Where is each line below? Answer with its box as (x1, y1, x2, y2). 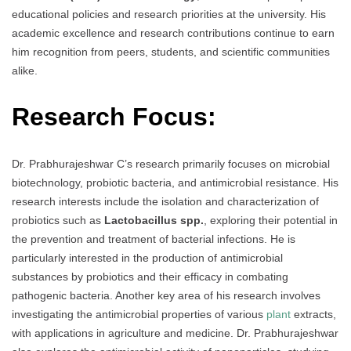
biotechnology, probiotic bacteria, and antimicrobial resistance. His (12, 175, 338, 189)
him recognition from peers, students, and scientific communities (12, 45, 330, 59)
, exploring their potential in (204, 213, 338, 226)
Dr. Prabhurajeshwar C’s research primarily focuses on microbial (12, 157, 330, 170)
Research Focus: (12, 103, 216, 132)
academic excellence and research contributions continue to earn (12, 27, 335, 40)
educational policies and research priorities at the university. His (12, 8, 326, 21)
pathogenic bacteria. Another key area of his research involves (12, 288, 320, 302)
